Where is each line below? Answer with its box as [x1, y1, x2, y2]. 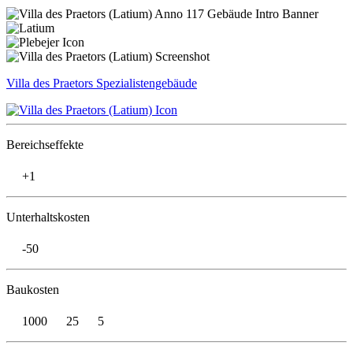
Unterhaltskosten [6, 210, 90, 224]
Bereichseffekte [6, 137, 84, 151]
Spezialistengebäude [96, 76, 197, 90]
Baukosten [6, 282, 59, 296]
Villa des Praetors [6, 76, 93, 90]
